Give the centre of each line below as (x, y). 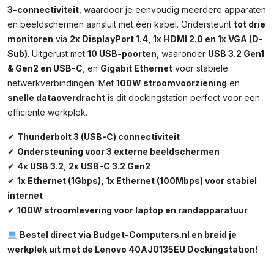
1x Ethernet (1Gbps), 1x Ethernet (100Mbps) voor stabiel (137, 181)
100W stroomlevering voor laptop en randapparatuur (132, 210)
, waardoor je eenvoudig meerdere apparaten (172, 9)
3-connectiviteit (43, 9)
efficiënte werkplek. (47, 112)
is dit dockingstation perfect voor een (183, 98)
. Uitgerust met (57, 54)
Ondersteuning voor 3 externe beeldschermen (118, 151)
